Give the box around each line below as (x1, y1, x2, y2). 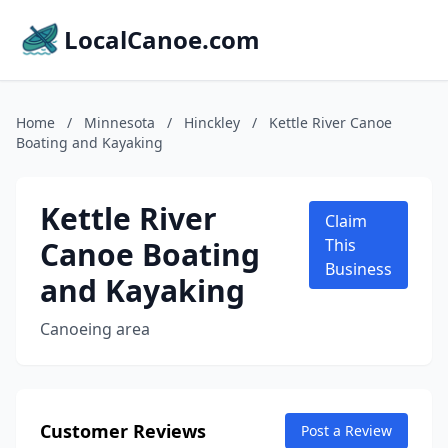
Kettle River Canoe (269, 113, 392, 132)
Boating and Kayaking (16, 133, 163, 152)
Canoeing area (40, 318, 150, 340)
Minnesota (84, 113, 155, 132)
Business (325, 258, 392, 280)
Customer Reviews (40, 419, 206, 443)
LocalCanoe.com (64, 23, 260, 56)
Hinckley (184, 113, 240, 132)
